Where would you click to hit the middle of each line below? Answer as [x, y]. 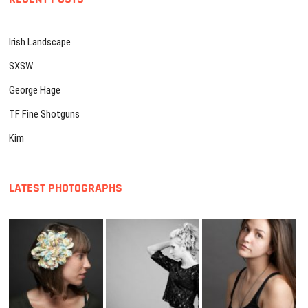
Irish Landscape [40, 42]
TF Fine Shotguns [45, 114]
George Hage [35, 90]
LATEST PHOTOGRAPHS [66, 188]
